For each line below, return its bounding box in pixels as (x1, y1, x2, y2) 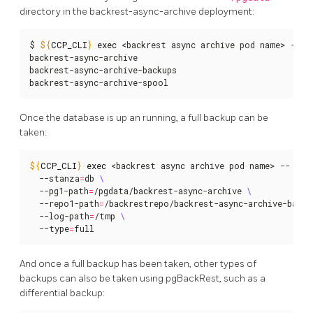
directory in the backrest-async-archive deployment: (20, 5, 254, 17)
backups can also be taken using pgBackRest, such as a (20, 272, 265, 284)
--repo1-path (29, 197, 99, 209)
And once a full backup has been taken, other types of (20, 257, 256, 270)
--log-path (29, 210, 89, 221)
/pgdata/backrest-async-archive (94, 184, 247, 196)
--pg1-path (29, 184, 89, 196)
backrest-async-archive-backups (29, 64, 177, 75)
